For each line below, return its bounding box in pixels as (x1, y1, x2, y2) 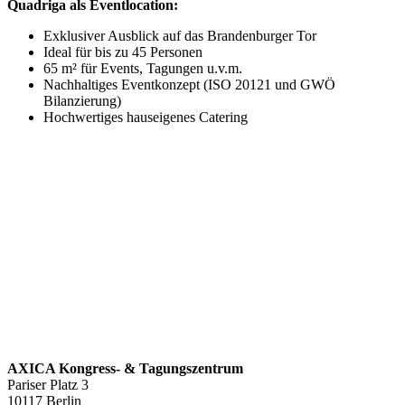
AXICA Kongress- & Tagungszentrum (7, 361, 243, 377)
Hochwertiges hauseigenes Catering (43, 109, 251, 126)
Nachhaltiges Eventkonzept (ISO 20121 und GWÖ (43, 77, 335, 93)
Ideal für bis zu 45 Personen (43, 44, 202, 61)
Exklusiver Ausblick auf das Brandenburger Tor (43, 28, 316, 44)
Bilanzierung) (43, 93, 121, 109)
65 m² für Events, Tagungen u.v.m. (43, 61, 242, 77)
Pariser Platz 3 (7, 377, 89, 393)
